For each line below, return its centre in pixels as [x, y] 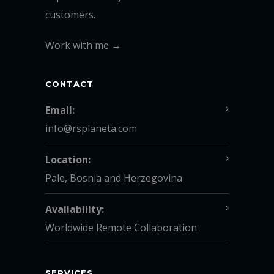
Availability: [75, 209]
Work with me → [83, 45]
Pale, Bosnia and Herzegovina [114, 178]
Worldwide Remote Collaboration [121, 227]
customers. [70, 14]
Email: [60, 110]
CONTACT [69, 83]
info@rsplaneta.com [91, 128]
